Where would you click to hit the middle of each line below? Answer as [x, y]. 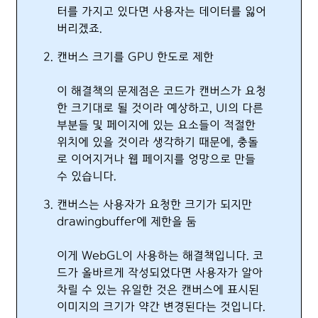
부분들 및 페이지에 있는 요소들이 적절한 [156, 125]
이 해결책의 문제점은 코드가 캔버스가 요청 [161, 91]
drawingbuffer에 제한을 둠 [127, 222]
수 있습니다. [87, 176]
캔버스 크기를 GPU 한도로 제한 [135, 57]
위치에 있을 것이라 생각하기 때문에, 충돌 [158, 142]
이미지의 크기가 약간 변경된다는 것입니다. [161, 307]
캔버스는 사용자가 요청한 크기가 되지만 [154, 205]
